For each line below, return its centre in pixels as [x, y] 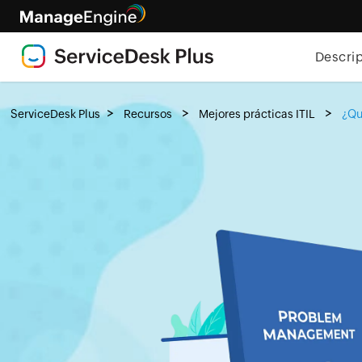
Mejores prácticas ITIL [257, 114]
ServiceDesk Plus [56, 114]
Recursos [148, 114]
